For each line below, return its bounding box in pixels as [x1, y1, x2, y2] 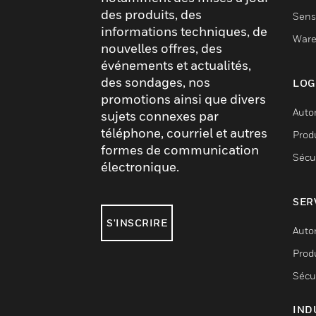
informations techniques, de [101, 24, 267, 39]
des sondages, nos [101, 75, 210, 90]
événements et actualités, [101, 58, 251, 73]
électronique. [101, 159, 179, 174]
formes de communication [101, 142, 259, 157]
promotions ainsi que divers [101, 92, 266, 107]
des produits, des [101, 7, 202, 22]
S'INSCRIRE [107, 217, 167, 229]
